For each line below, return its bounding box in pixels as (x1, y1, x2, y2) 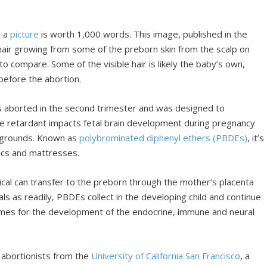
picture (10, 27, 39, 40)
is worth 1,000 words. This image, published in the (39, 27, 247, 40)
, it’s (247, 131, 264, 144)
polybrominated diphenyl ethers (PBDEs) (79, 131, 247, 144)
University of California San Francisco (91, 249, 240, 262)
